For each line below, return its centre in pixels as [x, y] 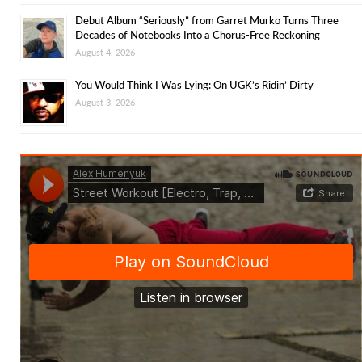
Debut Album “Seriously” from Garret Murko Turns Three [207, 20]
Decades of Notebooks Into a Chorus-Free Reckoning [198, 34]
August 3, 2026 [105, 102]
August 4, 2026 [105, 52]
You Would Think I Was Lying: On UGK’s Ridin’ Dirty [194, 84]
